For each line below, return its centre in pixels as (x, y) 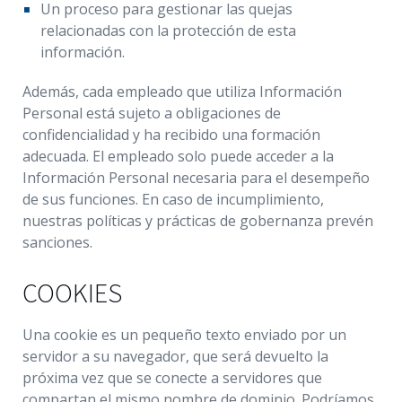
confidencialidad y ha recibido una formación (171, 135)
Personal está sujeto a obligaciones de (152, 113)
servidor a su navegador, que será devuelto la (175, 356)
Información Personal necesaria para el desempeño (196, 178)
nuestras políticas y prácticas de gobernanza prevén (198, 221)
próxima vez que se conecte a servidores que (172, 378)
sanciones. (57, 242)
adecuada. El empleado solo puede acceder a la (178, 156)
